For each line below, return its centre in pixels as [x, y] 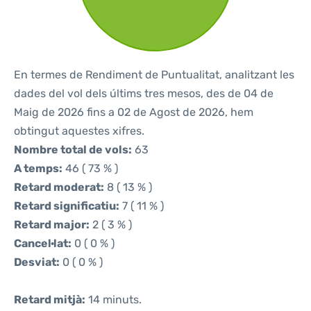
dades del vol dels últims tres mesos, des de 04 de [144, 93]
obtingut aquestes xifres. [79, 131]
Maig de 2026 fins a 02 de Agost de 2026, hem [134, 112]
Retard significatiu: [67, 206]
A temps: [38, 168]
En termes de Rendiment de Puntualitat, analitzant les [154, 75]
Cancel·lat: [43, 243]
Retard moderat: [59, 187]
